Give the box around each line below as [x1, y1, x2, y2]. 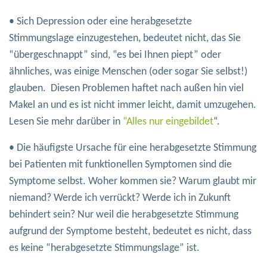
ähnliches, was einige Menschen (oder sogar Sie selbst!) [9, 66, 247, 78]
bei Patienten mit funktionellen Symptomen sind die [9, 159, 232, 171]
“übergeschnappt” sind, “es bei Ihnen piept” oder [9, 49, 221, 61]
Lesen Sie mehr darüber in [9, 116, 123, 128]
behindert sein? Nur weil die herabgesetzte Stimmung [9, 209, 238, 221]
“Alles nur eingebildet [123, 116, 213, 128]
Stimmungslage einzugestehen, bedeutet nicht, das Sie [9, 33, 241, 45]
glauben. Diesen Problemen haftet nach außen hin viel [9, 83, 244, 95]
